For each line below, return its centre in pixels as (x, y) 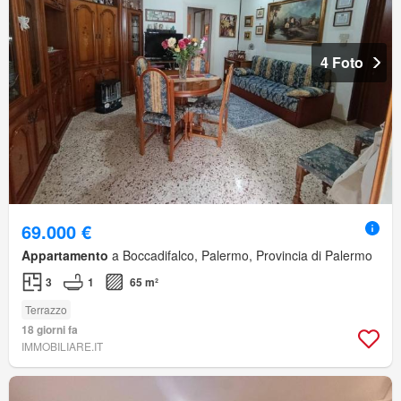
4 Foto (342, 63)
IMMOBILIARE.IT (62, 346)
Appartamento (65, 256)
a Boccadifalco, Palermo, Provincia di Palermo (240, 256)
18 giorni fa (50, 330)
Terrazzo (46, 310)
